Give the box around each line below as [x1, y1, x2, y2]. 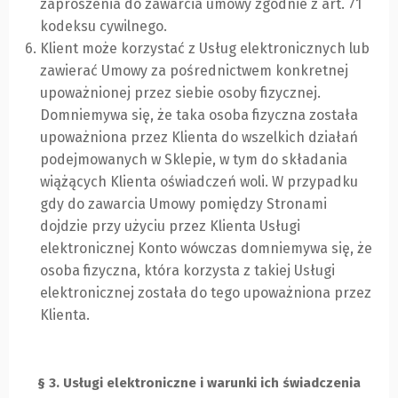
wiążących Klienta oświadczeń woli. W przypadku [40, 173, 358, 191]
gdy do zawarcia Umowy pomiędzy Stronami [40, 195, 327, 213]
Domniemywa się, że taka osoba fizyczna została [40, 107, 358, 124]
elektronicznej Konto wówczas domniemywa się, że [40, 240, 372, 258]
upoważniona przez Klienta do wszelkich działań [40, 129, 358, 147]
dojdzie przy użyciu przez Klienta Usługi [40, 218, 300, 235]
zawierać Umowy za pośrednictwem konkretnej [40, 62, 348, 80]
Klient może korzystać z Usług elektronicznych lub [40, 40, 370, 58]
